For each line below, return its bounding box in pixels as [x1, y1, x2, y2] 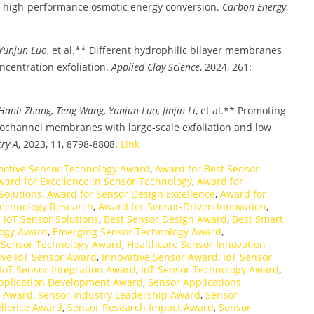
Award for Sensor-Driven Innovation [98, 199, 266, 213]
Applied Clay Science [111, 60, 200, 74]
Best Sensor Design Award [104, 212, 227, 226]
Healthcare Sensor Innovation [127, 237, 266, 251]
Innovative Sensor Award [102, 250, 218, 264]
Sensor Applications [148, 275, 241, 289]
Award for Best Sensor [155, 161, 259, 175]
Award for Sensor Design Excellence [47, 186, 215, 200]
